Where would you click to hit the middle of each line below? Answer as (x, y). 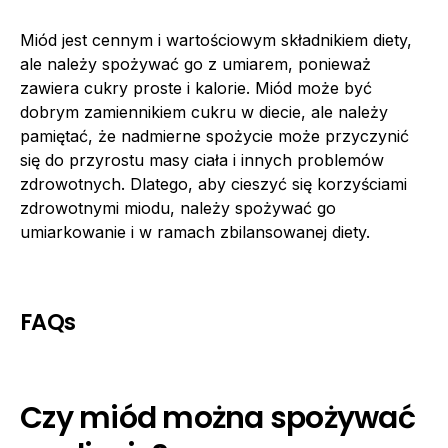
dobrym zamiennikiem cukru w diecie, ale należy (204, 111)
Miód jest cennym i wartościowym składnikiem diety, (216, 39)
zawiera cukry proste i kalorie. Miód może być (196, 87)
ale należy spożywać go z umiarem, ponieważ (195, 63)
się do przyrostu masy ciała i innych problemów (202, 159)
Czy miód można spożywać (217, 417)
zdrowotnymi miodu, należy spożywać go (178, 207)
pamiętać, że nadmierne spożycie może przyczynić (214, 135)
